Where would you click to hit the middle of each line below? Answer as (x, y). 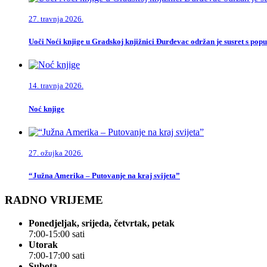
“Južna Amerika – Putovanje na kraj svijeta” (104, 175)
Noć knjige (46, 108)
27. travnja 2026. (56, 19)
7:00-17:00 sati (57, 255)
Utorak (43, 244)
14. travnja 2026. (56, 86)
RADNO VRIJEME (54, 200)
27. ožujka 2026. (56, 153)
